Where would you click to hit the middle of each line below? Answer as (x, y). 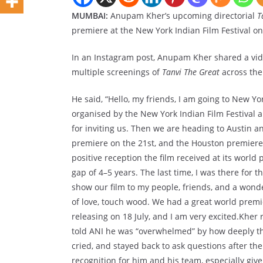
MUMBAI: (90, 16)
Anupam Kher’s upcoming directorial (183, 16)
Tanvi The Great (191, 72)
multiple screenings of (117, 72)
